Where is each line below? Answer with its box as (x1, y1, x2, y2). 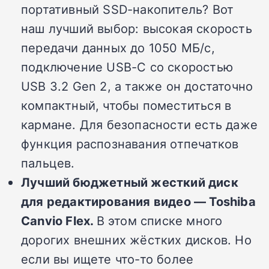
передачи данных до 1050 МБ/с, (21, 39, 215, 56)
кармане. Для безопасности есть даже (21, 116, 258, 133)
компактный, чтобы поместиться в (21, 97, 232, 114)
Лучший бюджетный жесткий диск (21, 174, 238, 191)
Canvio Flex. (21, 212, 97, 229)
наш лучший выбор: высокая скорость (21, 20, 252, 37)
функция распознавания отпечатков (21, 135, 239, 153)
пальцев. (21, 154, 75, 172)
